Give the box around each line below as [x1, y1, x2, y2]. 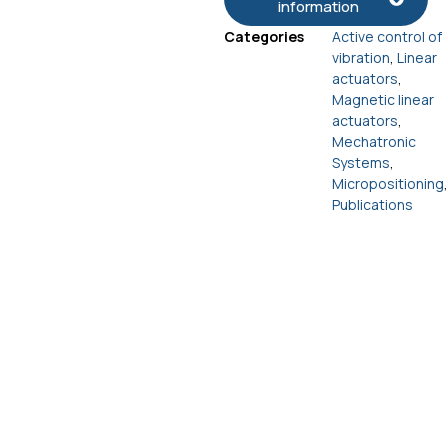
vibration [332, 47, 390, 67]
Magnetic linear [332, 89, 434, 109]
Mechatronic [332, 131, 416, 151]
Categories [224, 26, 304, 46]
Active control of [332, 26, 442, 46]
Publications [332, 194, 413, 214]
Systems [332, 152, 390, 172]
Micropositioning [332, 173, 444, 193]
